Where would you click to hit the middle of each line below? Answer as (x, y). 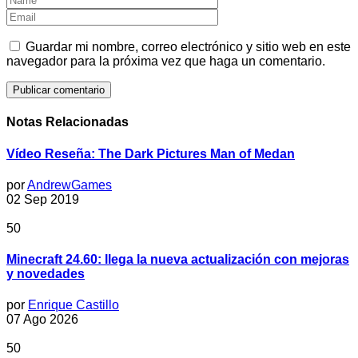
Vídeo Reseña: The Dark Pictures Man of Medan (151, 153)
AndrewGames (70, 185)
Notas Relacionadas (68, 122)
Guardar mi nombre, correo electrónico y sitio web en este (188, 47)
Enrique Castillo (74, 305)
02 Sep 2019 (43, 199)
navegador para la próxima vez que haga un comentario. (166, 62)
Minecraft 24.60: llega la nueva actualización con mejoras (178, 260)
